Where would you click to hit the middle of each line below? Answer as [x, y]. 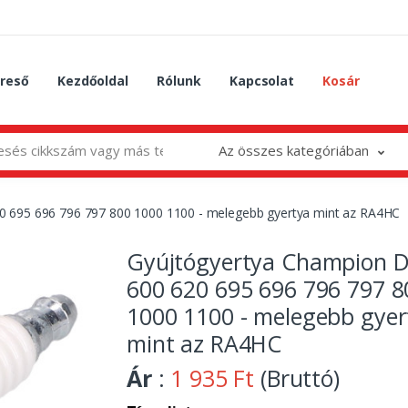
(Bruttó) [297, 377]
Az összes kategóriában [293, 150]
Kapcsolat [262, 80]
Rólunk [179, 80]
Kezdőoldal [93, 80]
